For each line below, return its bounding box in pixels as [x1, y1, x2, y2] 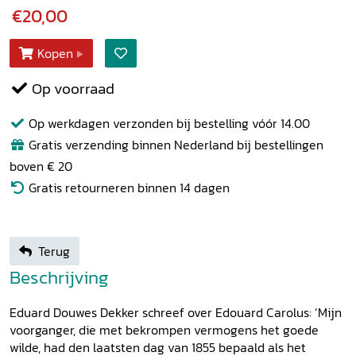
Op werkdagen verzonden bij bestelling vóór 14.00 [25, 114, 310, 133]
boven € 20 [10, 157, 72, 176]
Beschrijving [10, 263, 109, 292]
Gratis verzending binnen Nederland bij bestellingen [25, 135, 323, 155]
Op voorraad [29, 77, 114, 101]
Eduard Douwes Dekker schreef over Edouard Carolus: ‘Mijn [10, 303, 342, 323]
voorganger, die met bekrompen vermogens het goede [10, 320, 319, 340]
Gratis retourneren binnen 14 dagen [25, 178, 230, 198]
